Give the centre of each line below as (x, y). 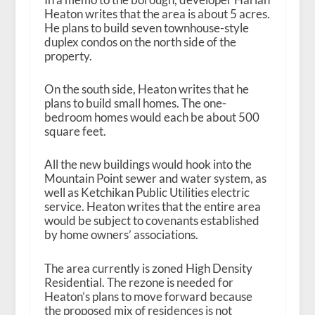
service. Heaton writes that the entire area (152, 207)
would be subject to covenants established (152, 221)
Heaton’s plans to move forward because (148, 296)
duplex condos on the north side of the (140, 42)
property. (68, 56)
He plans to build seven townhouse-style (146, 28)
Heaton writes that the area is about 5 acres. (157, 14)
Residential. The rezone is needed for (139, 282)
